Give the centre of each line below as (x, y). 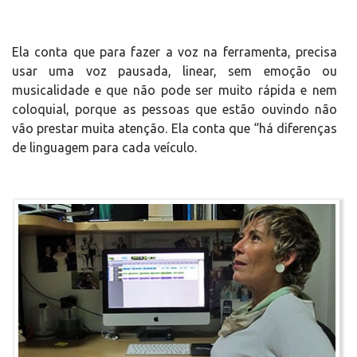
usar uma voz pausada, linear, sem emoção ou (175, 71)
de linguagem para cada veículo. (104, 148)
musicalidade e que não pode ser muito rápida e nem (175, 90)
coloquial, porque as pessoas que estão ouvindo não (175, 110)
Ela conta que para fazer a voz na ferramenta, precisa (175, 52)
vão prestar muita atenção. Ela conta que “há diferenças (175, 129)
